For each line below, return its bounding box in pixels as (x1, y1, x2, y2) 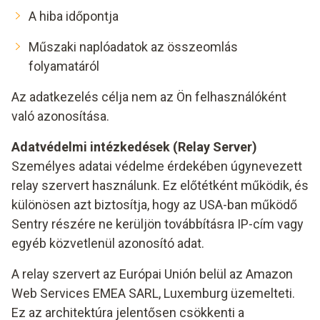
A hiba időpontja (29, 9, 119, 24)
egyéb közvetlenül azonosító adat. (11, 236, 204, 251)
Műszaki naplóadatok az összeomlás (29, 39, 238, 54)
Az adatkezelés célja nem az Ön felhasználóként (11, 89, 286, 104)
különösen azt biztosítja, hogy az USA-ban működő (11, 197, 297, 212)
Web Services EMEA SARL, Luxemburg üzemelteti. (11, 286, 295, 301)
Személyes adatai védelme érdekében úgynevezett (11, 159, 302, 174)
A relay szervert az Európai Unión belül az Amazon (11, 266, 293, 281)
